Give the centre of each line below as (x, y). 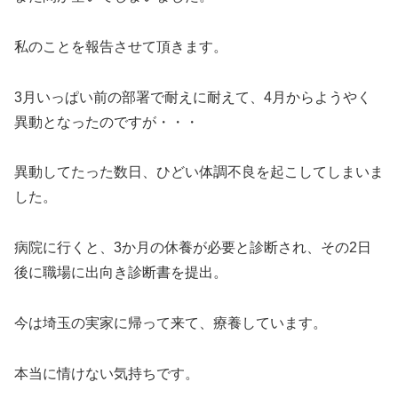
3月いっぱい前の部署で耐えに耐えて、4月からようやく (193, 97)
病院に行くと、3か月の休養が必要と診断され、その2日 (193, 248)
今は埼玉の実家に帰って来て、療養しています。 (171, 322)
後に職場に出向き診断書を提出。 (121, 273)
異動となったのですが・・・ (107, 122)
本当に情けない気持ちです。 (107, 373)
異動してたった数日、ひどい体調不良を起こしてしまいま (199, 172)
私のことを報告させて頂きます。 (121, 46)
